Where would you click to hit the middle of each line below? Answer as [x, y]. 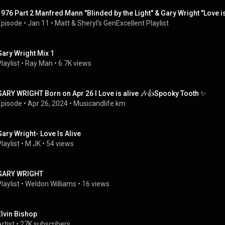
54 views [60, 144]
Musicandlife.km [99, 103]
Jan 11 [38, 23]
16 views [96, 184]
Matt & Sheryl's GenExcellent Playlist [112, 23]
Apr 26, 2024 [48, 103]
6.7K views [75, 63]
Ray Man [39, 63]
